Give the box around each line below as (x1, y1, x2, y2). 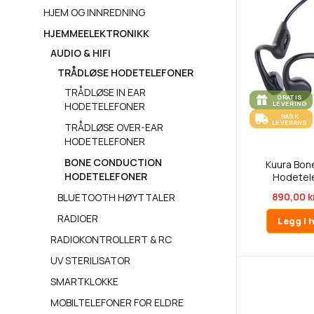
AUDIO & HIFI (50, 46, 111, 60)
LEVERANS (272, 117, 308, 127)
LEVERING (273, 98, 307, 108)
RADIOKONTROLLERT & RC (50, 233, 172, 246)
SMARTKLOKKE (50, 275, 118, 288)
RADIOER (57, 212, 98, 225)
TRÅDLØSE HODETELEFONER (57, 66, 193, 79)
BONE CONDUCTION (64, 156, 162, 169)
